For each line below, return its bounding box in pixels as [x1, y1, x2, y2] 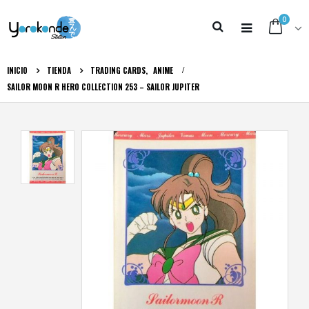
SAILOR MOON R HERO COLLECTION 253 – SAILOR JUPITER [7, 81, 199, 92]
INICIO [7, 65, 28, 76]
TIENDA [47, 65, 71, 76]
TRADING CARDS [90, 65, 146, 76]
